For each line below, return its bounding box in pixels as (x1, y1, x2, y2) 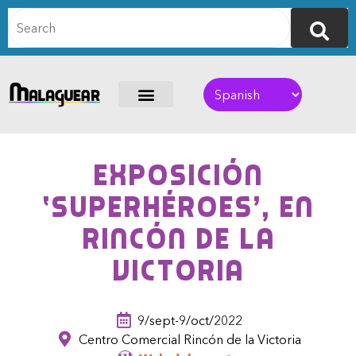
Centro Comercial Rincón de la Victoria (79, 331, 301, 348)
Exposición (93, 159, 263, 192)
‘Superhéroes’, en (42, 191, 314, 224)
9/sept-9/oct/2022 (137, 312, 242, 329)
